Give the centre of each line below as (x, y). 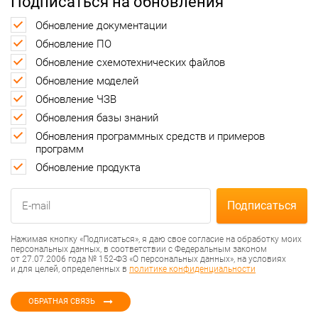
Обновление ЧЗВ (76, 99)
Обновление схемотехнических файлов (130, 62)
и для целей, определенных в (70, 269)
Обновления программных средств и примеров (150, 136)
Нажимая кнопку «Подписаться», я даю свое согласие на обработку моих (156, 239)
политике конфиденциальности (192, 269)
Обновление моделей (87, 81)
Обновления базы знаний (97, 117)
